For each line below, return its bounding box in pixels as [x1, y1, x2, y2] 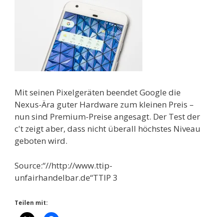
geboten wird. [15, 135, 67, 146]
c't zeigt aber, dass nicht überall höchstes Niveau [15, 123, 201, 134]
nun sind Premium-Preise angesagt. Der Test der [15, 111, 200, 122]
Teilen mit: [15, 199, 48, 207]
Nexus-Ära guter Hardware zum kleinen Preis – [15, 99, 194, 110]
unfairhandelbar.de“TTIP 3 [15, 171, 118, 183]
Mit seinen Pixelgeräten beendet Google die [15, 87, 181, 98]
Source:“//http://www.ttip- [15, 159, 112, 171]
